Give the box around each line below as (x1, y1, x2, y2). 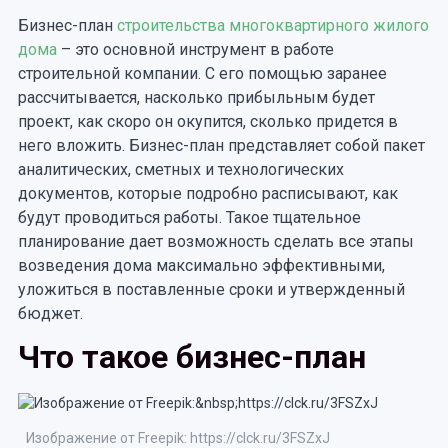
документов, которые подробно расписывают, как (17, 183, 398, 203)
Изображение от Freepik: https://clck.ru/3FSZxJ (25, 429, 330, 446)
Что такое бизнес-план (17, 337, 366, 376)
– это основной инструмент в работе (56, 39, 334, 59)
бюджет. (17, 303, 83, 323)
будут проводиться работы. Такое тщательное (17, 207, 361, 227)
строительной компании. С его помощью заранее (17, 63, 387, 83)
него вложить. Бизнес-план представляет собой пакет (17, 135, 425, 155)
